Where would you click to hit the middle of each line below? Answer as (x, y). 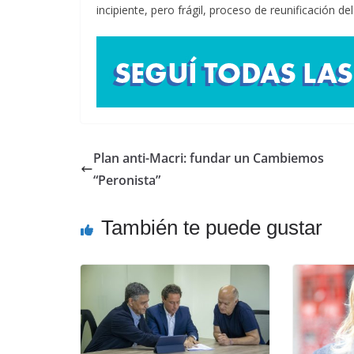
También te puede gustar (212, 228)
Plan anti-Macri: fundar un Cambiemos (209, 158)
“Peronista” (127, 181)
